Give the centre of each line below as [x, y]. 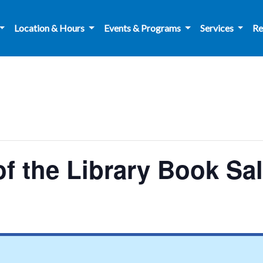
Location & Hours [50, 28]
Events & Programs [144, 28]
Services [218, 28]
